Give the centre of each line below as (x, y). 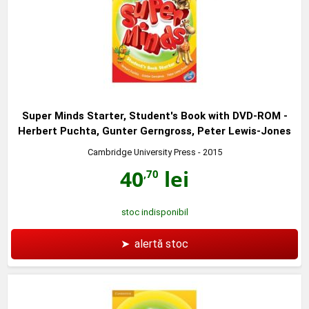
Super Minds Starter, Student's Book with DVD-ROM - (154, 116)
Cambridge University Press (141, 152)
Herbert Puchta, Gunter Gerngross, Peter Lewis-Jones (154, 131)
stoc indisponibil (154, 212)
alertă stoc (161, 243)
